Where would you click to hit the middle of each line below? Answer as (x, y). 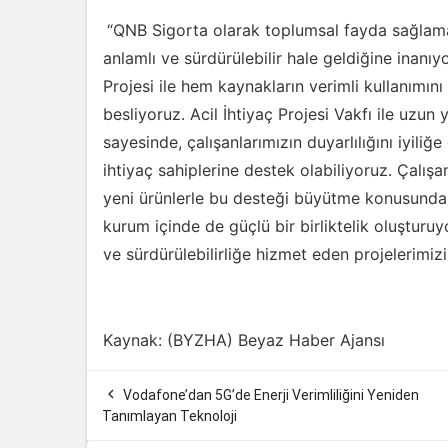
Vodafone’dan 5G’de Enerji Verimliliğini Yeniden (271, 395)
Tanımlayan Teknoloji (169, 416)
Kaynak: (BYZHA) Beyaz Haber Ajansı (244, 340)
